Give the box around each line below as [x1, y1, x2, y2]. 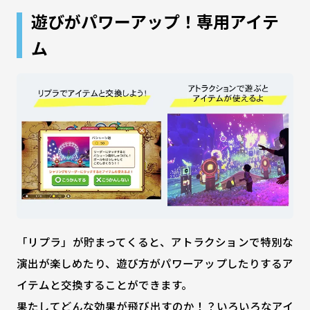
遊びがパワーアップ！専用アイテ [31, 9, 280, 34]
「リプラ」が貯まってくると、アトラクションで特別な [16, 234, 294, 250]
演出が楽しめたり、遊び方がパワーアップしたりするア [16, 255, 294, 271]
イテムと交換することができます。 [16, 277, 192, 293]
